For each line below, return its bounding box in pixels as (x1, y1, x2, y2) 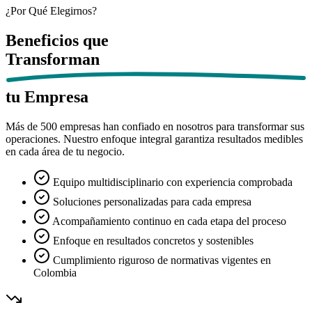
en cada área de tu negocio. (6, 145, 125, 157)
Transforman (6, 49, 100, 68)
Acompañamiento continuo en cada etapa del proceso (52, 214, 286, 227)
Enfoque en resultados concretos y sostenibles (53, 234, 253, 247)
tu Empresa (6, 87, 88, 106)
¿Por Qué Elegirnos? (6, 4, 97, 17)
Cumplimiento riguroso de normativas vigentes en (53, 253, 271, 266)
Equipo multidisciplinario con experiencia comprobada (53, 175, 292, 188)
